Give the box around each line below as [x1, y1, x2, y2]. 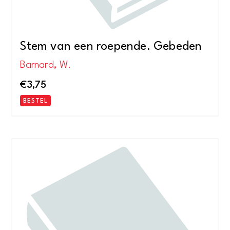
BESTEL [23, 98, 48, 105]
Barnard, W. [20, 60, 71, 70]
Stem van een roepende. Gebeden [20, 41, 202, 53]
